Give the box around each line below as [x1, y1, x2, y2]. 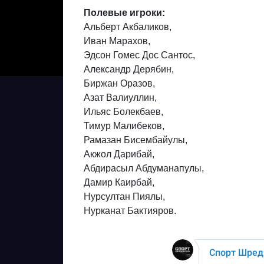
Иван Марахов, [84, 36, 150, 46]
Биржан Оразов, [84, 78, 155, 88]
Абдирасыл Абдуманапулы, [84, 163, 204, 173]
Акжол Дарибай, [84, 149, 154, 159]
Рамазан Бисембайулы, [84, 135, 187, 145]
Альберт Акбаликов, [84, 22, 171, 32]
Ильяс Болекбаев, [84, 107, 163, 117]
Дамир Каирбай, [84, 177, 154, 187]
